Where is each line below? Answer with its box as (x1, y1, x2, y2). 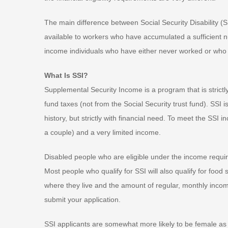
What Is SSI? (44, 71, 88, 80)
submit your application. (44, 195, 121, 204)
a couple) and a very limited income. (44, 128, 161, 137)
